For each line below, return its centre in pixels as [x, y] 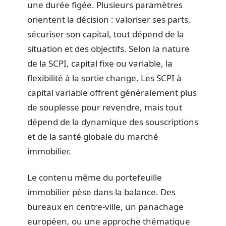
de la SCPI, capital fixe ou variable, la [100, 63]
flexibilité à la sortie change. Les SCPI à [104, 78]
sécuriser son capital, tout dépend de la [106, 34]
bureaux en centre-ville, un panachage [105, 206]
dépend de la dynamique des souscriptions [113, 122]
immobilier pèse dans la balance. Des [101, 192]
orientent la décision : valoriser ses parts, [109, 19]
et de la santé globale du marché [93, 136]
